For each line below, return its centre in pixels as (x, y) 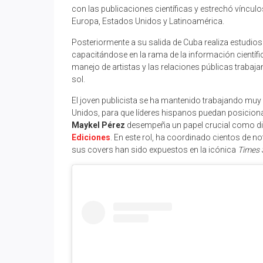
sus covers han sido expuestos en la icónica (155, 149)
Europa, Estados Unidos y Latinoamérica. (148, 21)
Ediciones (91, 137)
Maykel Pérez (98, 125)
